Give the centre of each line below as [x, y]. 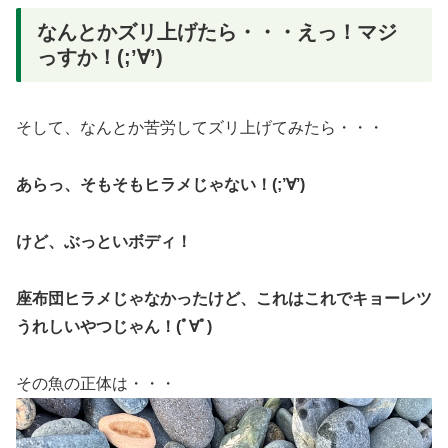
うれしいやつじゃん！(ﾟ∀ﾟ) [114, 326]
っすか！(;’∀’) [100, 57]
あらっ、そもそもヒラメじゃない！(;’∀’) [160, 185]
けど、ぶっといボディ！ [104, 242]
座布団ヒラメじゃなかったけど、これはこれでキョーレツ [224, 298]
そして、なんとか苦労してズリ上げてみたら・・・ [200, 128]
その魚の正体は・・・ [96, 383]
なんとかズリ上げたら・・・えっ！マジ [217, 32]
